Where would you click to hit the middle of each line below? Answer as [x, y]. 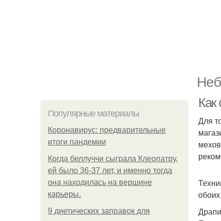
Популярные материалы [93, 113]
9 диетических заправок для [99, 211]
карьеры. [64, 194]
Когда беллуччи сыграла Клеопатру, [113, 159]
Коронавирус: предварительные [107, 130]
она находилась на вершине [100, 182]
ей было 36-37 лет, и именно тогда [110, 170]
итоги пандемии [77, 142]
